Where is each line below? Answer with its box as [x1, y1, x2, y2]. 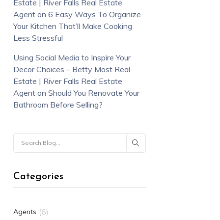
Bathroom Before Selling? [13, 99, 103, 110]
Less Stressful [13, 32, 63, 43]
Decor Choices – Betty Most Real [13, 64, 130, 74]
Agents [13, 207, 36, 216]
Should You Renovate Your [48, 87, 139, 98]
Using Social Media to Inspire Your [13, 52, 131, 62]
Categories [13, 171, 63, 182]
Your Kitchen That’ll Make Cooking [13, 21, 132, 31]
